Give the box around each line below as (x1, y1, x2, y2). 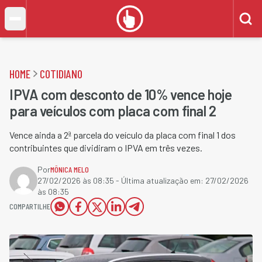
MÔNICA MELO (50, 164, 89, 174)
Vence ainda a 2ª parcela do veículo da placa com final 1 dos (9, 129, 236, 140)
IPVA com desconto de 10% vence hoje (9, 86, 232, 103)
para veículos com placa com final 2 (9, 102, 216, 119)
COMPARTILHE (9, 201, 50, 211)
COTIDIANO (40, 67, 82, 81)
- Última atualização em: (114, 175, 205, 185)
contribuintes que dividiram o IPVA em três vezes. (9, 142, 202, 153)
